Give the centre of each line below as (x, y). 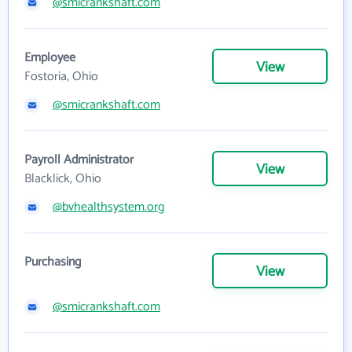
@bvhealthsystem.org (108, 207)
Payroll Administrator (79, 160)
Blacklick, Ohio (63, 179)
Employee (50, 58)
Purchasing (53, 262)
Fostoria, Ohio (61, 77)
